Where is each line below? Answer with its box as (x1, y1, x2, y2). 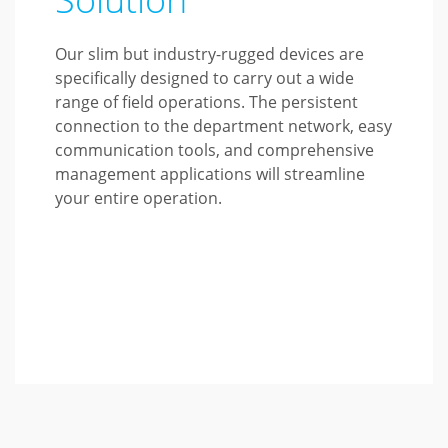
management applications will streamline (55, 163, 366, 185)
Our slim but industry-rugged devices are (55, 43, 365, 65)
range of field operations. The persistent (55, 91, 359, 113)
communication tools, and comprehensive (55, 139, 375, 161)
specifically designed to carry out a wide (55, 67, 355, 89)
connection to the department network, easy (55, 115, 393, 137)
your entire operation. (55, 187, 223, 209)
